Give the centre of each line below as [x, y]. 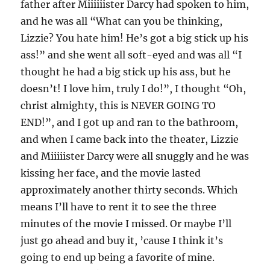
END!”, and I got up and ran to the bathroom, [130, 122]
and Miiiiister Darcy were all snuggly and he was [135, 156]
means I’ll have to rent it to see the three [119, 207]
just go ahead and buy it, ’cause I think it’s [122, 240]
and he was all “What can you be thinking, [122, 21]
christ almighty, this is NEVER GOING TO [118, 105]
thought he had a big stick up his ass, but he [126, 72]
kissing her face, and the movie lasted [111, 173]
